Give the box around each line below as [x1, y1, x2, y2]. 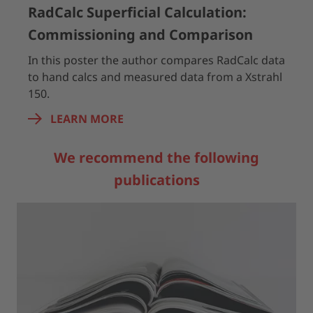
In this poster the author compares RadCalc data [28, 52, 285, 68]
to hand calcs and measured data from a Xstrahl [28, 69, 282, 85]
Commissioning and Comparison [28, 25, 253, 44]
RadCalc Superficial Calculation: [28, 3, 247, 22]
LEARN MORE [50, 111, 124, 126]
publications [113, 170, 200, 189]
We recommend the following [54, 148, 259, 167]
